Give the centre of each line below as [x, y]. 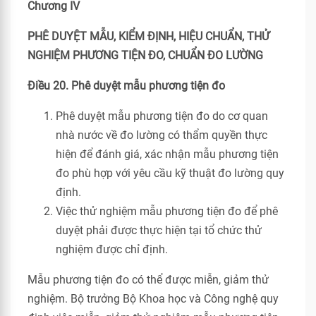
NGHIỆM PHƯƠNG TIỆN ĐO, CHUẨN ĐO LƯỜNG [145, 55]
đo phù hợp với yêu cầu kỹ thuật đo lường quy [170, 173]
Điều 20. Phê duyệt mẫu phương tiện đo [126, 86]
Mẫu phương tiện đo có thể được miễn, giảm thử [148, 280]
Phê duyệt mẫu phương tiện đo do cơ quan [162, 116]
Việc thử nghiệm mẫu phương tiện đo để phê [167, 211]
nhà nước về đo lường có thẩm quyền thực [162, 135]
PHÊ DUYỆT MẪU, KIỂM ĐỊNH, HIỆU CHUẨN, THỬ [148, 36]
